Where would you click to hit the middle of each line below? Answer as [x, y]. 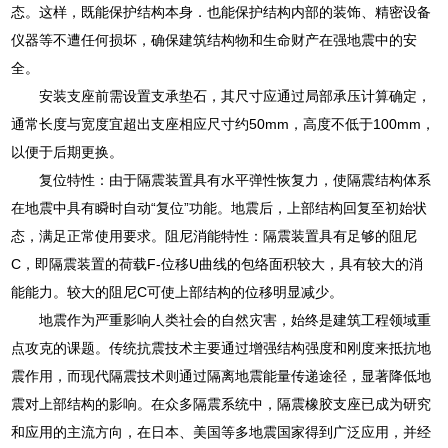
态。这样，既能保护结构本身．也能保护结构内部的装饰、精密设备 [221, 11]
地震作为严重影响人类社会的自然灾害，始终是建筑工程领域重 [235, 319]
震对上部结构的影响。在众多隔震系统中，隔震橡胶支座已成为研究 [221, 403]
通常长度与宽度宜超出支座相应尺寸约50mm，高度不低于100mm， [223, 123]
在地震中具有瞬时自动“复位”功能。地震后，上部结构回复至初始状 [219, 207]
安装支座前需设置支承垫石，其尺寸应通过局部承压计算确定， [235, 95]
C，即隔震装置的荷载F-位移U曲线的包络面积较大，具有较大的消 [217, 263]
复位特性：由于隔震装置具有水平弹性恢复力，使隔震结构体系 [235, 179]
